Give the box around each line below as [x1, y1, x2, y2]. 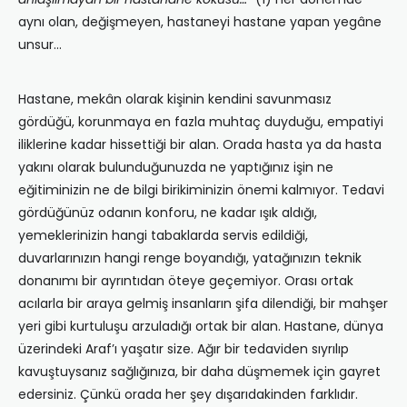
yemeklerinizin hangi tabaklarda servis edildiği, [18, 226, 308, 245]
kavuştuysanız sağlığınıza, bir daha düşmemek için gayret [18, 362, 381, 382]
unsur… [18, 35, 62, 55]
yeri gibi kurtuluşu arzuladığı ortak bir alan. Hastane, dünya [18, 317, 383, 336]
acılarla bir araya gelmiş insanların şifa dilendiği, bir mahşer [18, 294, 388, 313]
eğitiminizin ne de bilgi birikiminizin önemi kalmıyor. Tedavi [18, 181, 384, 200]
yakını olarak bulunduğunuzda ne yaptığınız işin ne [18, 158, 333, 177]
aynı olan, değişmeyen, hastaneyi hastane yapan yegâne [18, 13, 382, 32]
